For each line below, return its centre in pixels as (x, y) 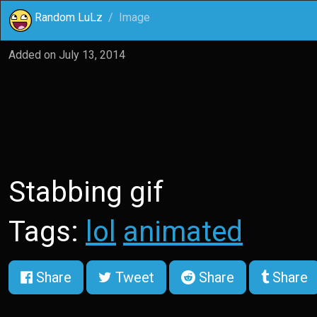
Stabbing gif (86, 192)
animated (183, 232)
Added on (34, 55)
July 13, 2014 (92, 55)
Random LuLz (69, 17)
